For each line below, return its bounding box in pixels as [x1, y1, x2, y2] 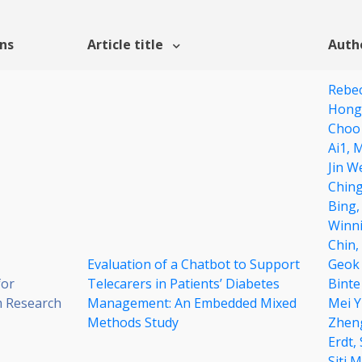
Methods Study [87, 314, 179, 332]
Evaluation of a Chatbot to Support [87, 255, 300, 274]
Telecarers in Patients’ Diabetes [87, 275, 280, 293]
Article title [87, 36, 166, 54]
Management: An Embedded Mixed [87, 294, 297, 313]
